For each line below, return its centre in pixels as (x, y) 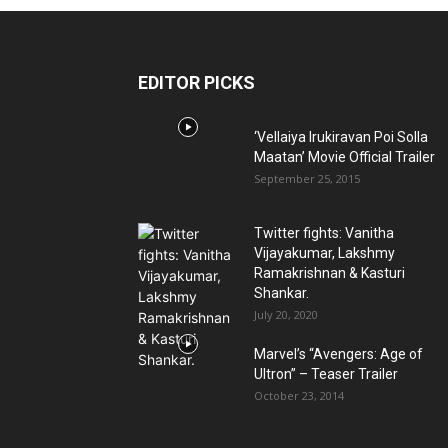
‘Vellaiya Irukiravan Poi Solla (341, 136)
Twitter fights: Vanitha (324, 232)
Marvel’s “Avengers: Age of (338, 353)
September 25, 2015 (307, 178)
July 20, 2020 (286, 314)
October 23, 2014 (299, 395)
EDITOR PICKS (196, 82)
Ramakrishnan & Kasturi (329, 272)
